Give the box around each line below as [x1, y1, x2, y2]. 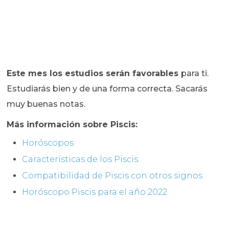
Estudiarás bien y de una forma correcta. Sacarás [7, 84, 208, 94]
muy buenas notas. [7, 99, 86, 109]
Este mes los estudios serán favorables [7, 68, 181, 79]
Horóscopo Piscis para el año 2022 [22, 187, 168, 197]
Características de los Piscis [22, 154, 139, 165]
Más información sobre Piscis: [7, 120, 138, 130]
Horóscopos [22, 138, 74, 148]
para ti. [181, 68, 209, 79]
